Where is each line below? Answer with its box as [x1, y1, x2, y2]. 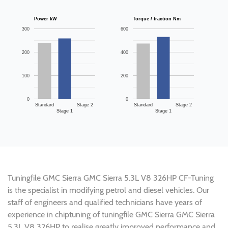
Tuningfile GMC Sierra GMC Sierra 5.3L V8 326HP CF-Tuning [8, 173, 214, 183]
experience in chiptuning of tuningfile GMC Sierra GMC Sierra [8, 209, 215, 219]
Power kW [50, 16, 57, 21]
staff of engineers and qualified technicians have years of [8, 197, 202, 207]
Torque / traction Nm [173, 16, 181, 21]
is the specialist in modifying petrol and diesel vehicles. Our [8, 185, 209, 195]
